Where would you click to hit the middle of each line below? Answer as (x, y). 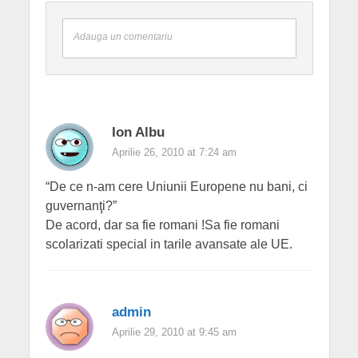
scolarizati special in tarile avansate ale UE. (169, 245)
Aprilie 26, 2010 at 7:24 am (174, 153)
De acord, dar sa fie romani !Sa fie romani (162, 225)
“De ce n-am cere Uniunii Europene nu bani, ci (176, 187)
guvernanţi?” (81, 206)
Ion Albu (138, 133)
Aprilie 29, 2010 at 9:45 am (174, 332)
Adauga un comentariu (123, 37)
